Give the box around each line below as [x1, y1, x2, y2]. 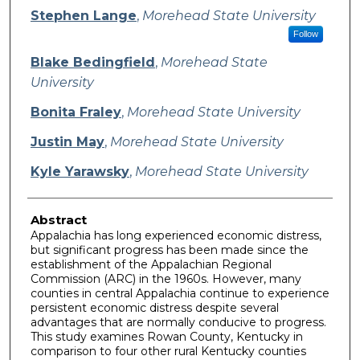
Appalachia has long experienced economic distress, [30, 227, 321, 243]
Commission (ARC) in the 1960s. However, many [30, 271, 301, 286]
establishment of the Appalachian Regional [30, 256, 272, 272]
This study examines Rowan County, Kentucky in [30, 329, 303, 344]
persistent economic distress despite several [30, 300, 279, 315]
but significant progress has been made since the [30, 242, 309, 257]
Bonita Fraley [30, 104, 121, 120]
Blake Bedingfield [30, 54, 155, 70]
